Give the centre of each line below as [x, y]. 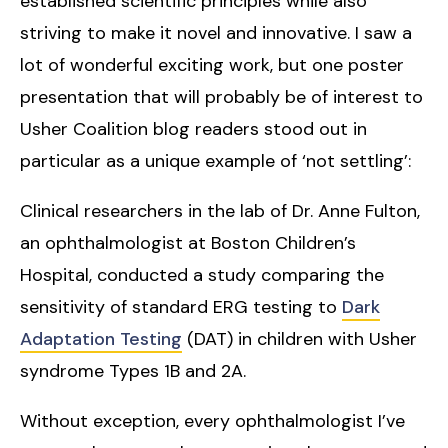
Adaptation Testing [101, 338]
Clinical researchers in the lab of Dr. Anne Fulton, [220, 210]
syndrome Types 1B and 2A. [133, 370]
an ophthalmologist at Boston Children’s [188, 242]
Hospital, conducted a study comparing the [202, 274]
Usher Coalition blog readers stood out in [193, 128]
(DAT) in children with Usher [299, 338]
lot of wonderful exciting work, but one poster [212, 64]
